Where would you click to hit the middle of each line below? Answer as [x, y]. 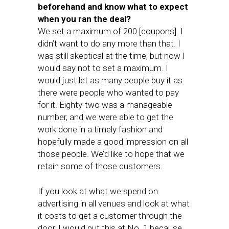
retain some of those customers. [100, 166]
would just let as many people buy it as [110, 80]
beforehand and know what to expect [113, 7]
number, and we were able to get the [106, 117]
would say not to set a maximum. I [103, 68]
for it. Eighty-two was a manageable [105, 105]
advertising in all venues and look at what [114, 203]
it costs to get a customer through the [110, 216]
